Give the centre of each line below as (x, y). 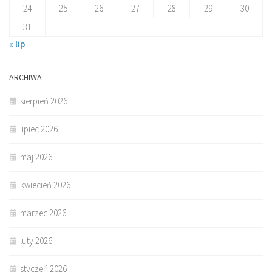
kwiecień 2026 (45, 185)
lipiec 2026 (39, 129)
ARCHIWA (25, 77)
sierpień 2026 (44, 101)
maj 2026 (36, 157)
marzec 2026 (43, 212)
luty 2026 (36, 240)
